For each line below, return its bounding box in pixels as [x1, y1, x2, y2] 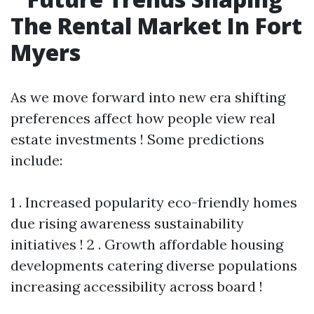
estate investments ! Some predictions [11, 130, 264, 148]
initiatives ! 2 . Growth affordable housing [11, 235, 283, 253]
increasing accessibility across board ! [11, 278, 263, 295]
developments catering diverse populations [11, 257, 297, 274]
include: [11, 151, 62, 169]
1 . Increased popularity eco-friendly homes [11, 193, 297, 211]
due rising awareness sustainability [11, 214, 244, 232]
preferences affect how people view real [11, 109, 275, 127]
